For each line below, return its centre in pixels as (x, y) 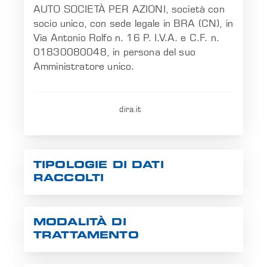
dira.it (131, 110)
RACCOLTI (69, 179)
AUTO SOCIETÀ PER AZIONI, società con (129, 10)
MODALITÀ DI (80, 223)
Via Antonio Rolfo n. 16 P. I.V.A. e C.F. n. (126, 38)
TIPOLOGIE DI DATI (99, 166)
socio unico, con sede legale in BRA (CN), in (133, 24)
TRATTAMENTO (86, 236)
